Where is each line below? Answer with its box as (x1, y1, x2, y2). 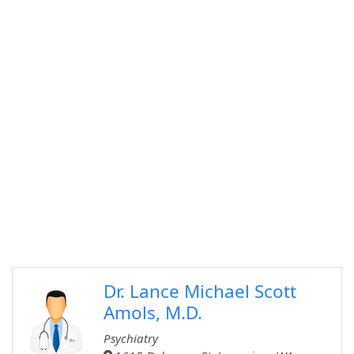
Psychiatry (104, 330, 158, 347)
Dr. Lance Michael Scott (104, 279, 296, 304)
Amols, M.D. (104, 300, 202, 326)
